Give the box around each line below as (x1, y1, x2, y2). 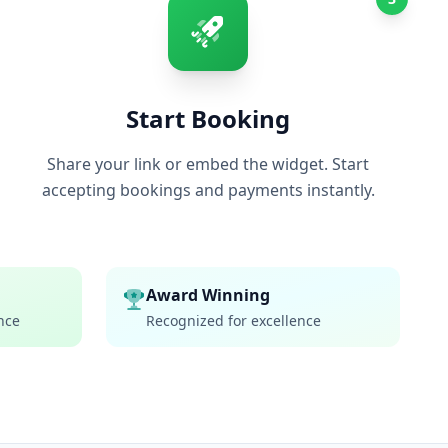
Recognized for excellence (146, 311, 321, 330)
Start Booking (126, 102, 290, 135)
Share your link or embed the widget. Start (47, 153, 369, 175)
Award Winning (146, 284, 270, 306)
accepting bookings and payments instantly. (41, 179, 375, 201)
